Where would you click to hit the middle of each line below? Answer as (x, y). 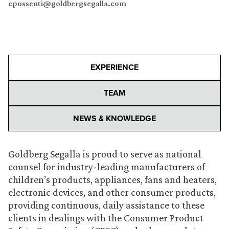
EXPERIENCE (114, 67)
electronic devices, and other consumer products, (112, 192)
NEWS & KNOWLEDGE (114, 118)
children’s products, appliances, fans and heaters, (112, 179)
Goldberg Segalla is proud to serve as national (105, 154)
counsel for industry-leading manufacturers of (107, 167)
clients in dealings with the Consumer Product (106, 218)
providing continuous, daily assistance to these (106, 205)
